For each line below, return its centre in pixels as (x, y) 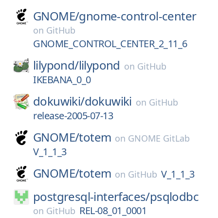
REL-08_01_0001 (113, 210)
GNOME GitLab (159, 138)
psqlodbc (174, 196)
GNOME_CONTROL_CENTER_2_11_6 (110, 44)
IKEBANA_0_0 (62, 80)
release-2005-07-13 (73, 116)
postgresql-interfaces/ (91, 196)
